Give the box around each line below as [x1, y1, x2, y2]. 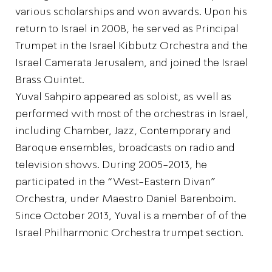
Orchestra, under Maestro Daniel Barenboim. [15, 192, 236, 205]
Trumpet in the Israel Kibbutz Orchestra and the [15, 39, 248, 52]
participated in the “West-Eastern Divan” [15, 175, 216, 188]
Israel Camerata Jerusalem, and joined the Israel [15, 56, 248, 69]
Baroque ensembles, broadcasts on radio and [15, 141, 235, 154]
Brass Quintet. [15, 73, 84, 86]
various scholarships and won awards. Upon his [15, 5, 247, 18]
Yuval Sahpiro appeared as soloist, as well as [15, 90, 231, 103]
